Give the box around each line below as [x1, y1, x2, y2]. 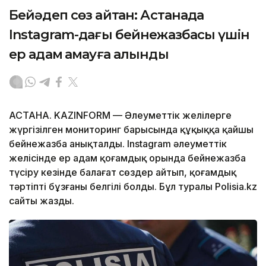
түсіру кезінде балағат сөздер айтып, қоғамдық [9, 166, 236, 178]
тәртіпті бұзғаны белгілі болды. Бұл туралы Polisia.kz [9, 180, 257, 192]
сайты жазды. [9, 194, 74, 207]
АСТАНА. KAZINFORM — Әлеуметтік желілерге [9, 109, 232, 121]
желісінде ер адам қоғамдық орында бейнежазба [9, 151, 246, 164]
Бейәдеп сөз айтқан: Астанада [9, 7, 204, 23]
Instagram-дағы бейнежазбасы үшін [9, 26, 249, 43]
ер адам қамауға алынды [9, 46, 169, 62]
